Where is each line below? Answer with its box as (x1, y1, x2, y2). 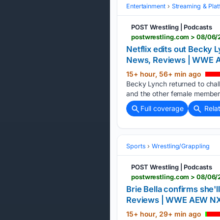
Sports (126, 142, 146, 150)
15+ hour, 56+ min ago (126, 70, 203, 79)
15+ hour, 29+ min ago (126, 210, 203, 219)
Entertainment (126, 2, 165, 10)
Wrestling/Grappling (152, 142, 210, 150)
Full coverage (140, 104, 184, 113)
